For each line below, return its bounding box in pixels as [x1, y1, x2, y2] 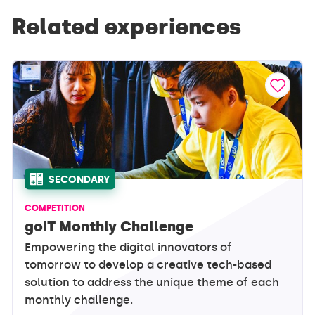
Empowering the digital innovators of [25, 240, 233, 254]
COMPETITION [25, 202, 86, 213]
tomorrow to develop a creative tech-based [25, 257, 272, 271]
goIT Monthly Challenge [25, 217, 194, 235]
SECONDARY [49, 173, 110, 186]
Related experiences [12, 12, 242, 40]
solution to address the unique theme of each [25, 275, 280, 289]
